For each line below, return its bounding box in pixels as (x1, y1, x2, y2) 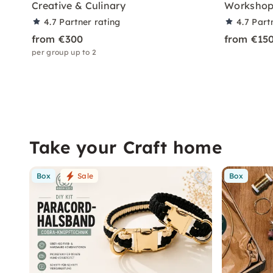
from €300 (32, 33, 83, 45)
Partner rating (59, 16, 121, 27)
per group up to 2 (32, 48, 97, 57)
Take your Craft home (29, 136, 222, 158)
